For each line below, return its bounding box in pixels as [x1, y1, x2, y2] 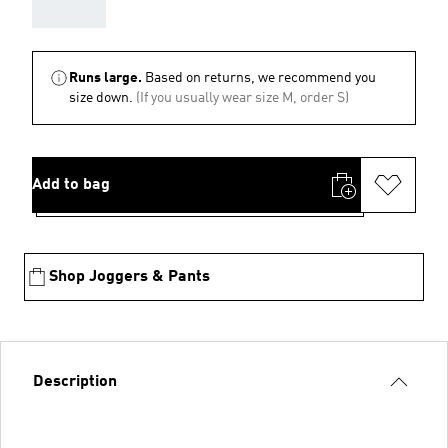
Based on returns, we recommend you [145, 71, 376, 85]
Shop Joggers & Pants [49, 269, 210, 285]
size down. [69, 91, 133, 105]
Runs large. [69, 71, 142, 85]
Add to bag [32, 177, 110, 193]
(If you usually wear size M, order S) [136, 91, 349, 105]
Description [33, 374, 117, 390]
